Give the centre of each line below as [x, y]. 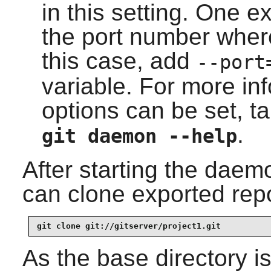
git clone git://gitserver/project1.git [129, 226]
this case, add [119, 60]
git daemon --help [139, 136]
